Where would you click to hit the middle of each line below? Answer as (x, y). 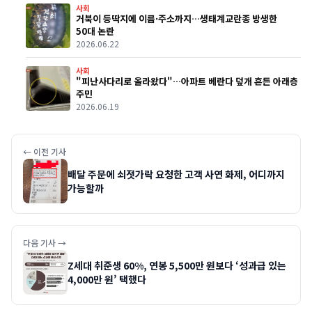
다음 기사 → (45, 243)
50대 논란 (95, 31)
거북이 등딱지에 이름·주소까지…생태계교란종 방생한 (177, 19)
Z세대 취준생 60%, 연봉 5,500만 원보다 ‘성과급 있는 (177, 266)
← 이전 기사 (45, 152)
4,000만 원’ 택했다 (107, 280)
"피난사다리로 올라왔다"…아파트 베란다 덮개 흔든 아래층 (187, 81)
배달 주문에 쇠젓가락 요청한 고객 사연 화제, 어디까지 (176, 174)
